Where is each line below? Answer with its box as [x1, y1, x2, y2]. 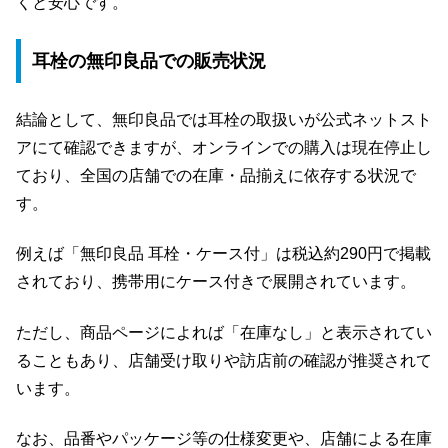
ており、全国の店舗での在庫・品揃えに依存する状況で [16, 166, 416, 184]
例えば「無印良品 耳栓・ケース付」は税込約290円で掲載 [16, 245, 431, 263]
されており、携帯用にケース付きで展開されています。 [16, 273, 416, 291]
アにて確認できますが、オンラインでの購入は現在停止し [16, 138, 432, 156]
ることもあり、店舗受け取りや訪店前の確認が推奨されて [16, 351, 432, 369]
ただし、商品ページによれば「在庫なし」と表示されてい [16, 323, 432, 341]
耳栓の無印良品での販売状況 [31, 51, 266, 72]
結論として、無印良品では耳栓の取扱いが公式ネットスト [16, 110, 432, 128]
